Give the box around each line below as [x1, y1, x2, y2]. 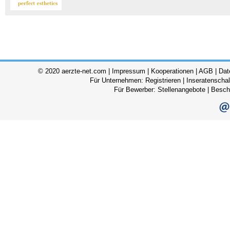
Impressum [112, 67, 145, 75]
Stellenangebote [158, 86, 205, 94]
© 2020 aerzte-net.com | [38, 67, 112, 75]
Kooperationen [151, 67, 194, 75]
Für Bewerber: [114, 86, 158, 94]
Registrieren [145, 76, 181, 85]
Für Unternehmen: [90, 76, 146, 85]
